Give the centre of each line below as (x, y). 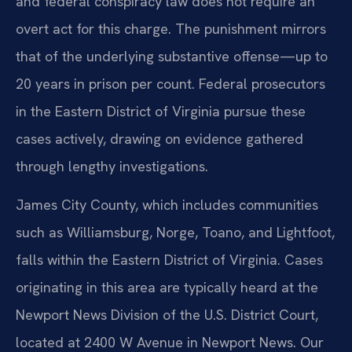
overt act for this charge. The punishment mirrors (171, 28)
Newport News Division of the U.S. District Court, (167, 315)
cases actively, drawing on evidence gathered (159, 138)
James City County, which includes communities (167, 205)
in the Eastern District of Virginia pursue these (161, 111)
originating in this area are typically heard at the (167, 288)
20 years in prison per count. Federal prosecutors (170, 83)
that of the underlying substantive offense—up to (172, 56)
